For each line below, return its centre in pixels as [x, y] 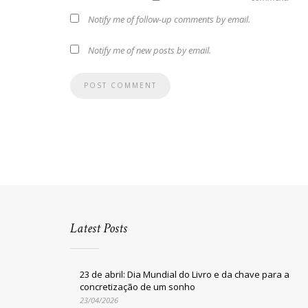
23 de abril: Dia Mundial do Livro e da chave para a [185, 274]
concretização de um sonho [137, 287]
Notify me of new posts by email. [150, 50]
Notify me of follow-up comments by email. [169, 19]
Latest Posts [99, 228]
